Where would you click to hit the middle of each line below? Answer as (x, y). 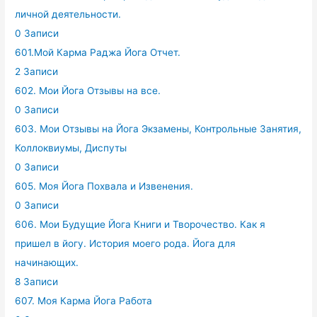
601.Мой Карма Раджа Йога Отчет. (98, 52)
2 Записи (37, 71)
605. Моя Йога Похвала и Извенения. (104, 186)
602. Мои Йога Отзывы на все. (88, 90)
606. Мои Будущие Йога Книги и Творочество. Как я (140, 224)
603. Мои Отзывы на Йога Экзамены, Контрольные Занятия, (158, 128)
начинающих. (47, 262)
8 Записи (37, 281)
